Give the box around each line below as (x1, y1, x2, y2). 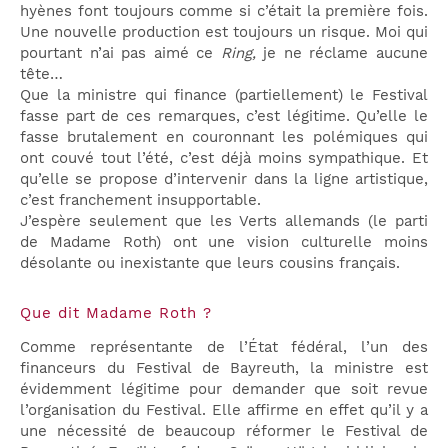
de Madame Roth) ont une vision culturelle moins (20, 232, 428, 251)
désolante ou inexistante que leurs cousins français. (20, 253, 400, 272)
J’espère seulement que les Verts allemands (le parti (20, 211, 428, 230)
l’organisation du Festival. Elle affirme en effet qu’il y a (20, 400, 428, 419)
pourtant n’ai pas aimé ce (20, 43, 221, 62)
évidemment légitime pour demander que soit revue (20, 379, 428, 398)
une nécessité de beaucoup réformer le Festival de (20, 421, 428, 440)
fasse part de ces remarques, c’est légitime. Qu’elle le (20, 106, 428, 125)
